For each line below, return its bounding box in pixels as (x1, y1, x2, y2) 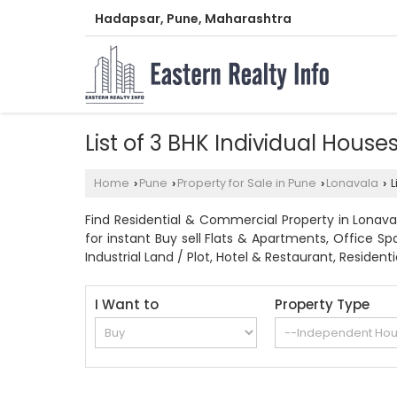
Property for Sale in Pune (177, 175, 316, 191)
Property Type (275, 295, 370, 315)
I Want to (95, 295, 159, 315)
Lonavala (326, 175, 378, 191)
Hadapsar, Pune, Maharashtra (95, 10, 292, 28)
